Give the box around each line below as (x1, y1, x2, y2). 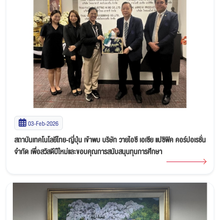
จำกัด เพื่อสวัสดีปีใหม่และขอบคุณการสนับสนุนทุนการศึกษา (14, 145, 162, 158)
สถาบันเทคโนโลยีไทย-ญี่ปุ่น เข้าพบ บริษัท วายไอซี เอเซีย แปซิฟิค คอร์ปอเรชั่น (14, 134, 206, 146)
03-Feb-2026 (28, 118, 58, 129)
